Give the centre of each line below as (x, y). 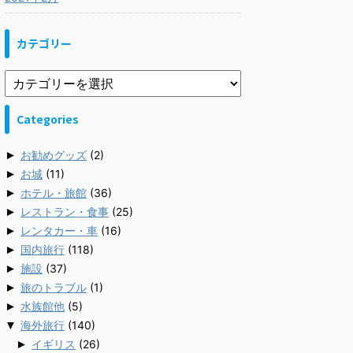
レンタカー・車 (59, 230)
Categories (48, 119)
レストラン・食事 (65, 212)
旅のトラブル (54, 287)
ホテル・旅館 (54, 193)
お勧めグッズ (54, 155)
